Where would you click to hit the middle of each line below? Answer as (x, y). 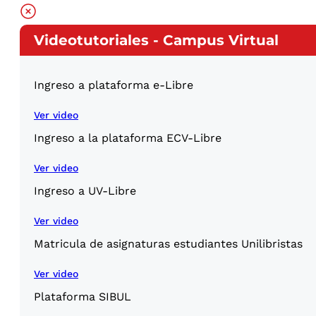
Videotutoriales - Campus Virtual (156, 40)
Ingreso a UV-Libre (85, 190)
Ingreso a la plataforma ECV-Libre (128, 138)
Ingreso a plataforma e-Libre (114, 85)
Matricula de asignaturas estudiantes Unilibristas (168, 243)
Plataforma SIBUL (83, 296)
